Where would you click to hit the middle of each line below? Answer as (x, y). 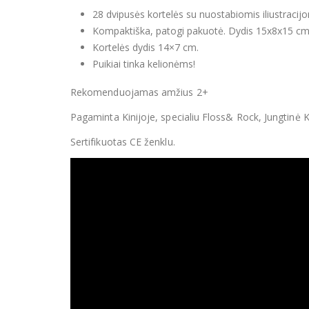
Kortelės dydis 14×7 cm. (146, 47)
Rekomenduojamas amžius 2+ (139, 92)
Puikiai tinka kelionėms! (144, 63)
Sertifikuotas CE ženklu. (123, 141)
